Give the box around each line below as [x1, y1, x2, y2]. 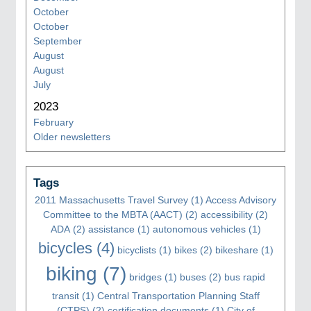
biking [46, 262, 97, 285]
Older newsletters [33, 131, 110, 142]
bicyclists [117, 244, 156, 255]
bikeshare [215, 244, 258, 255]
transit [51, 289, 79, 301]
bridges [129, 271, 162, 283]
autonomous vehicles [152, 223, 246, 235]
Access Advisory [205, 194, 276, 205]
